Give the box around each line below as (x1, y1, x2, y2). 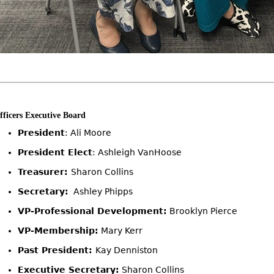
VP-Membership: (17, 226, 98, 235)
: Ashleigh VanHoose (92, 147, 182, 157)
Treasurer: (17, 167, 71, 177)
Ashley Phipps (68, 187, 133, 196)
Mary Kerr (98, 226, 143, 235)
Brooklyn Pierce (166, 206, 237, 216)
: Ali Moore (64, 128, 111, 138)
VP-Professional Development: (17, 206, 167, 216)
